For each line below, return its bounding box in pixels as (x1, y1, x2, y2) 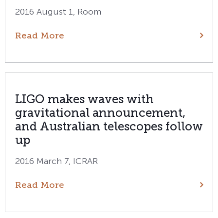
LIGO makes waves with (15, 92, 154, 106)
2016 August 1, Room (15, 6, 101, 17)
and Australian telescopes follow (15, 119, 203, 133)
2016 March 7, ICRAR (15, 156, 98, 166)
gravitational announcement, (15, 106, 185, 120)
